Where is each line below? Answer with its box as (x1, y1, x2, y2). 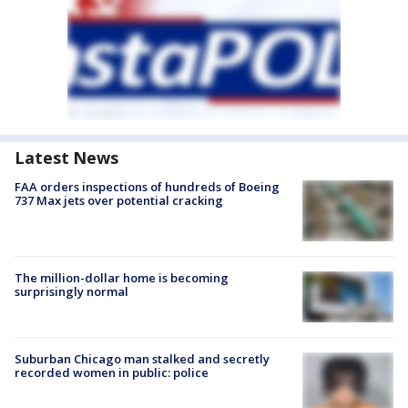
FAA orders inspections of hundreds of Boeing (15, 178, 280, 196)
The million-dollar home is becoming (15, 269, 229, 286)
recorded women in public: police (15, 363, 209, 381)
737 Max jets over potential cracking (15, 192, 223, 209)
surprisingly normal (15, 282, 128, 300)
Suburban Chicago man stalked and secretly (15, 350, 270, 367)
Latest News (15, 147, 118, 169)
